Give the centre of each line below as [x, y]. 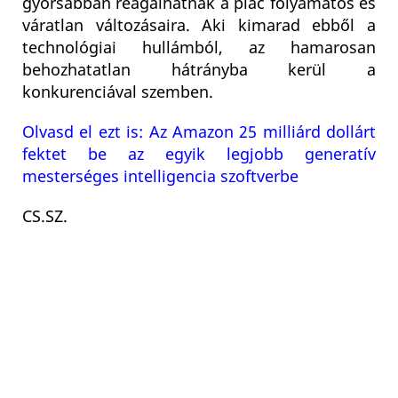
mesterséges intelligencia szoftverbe [160, 177]
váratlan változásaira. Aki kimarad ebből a [199, 26]
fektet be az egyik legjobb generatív [199, 155]
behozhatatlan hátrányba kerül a [199, 71]
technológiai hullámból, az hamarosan [199, 48]
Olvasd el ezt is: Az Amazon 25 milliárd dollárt [199, 133]
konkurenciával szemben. [118, 93]
